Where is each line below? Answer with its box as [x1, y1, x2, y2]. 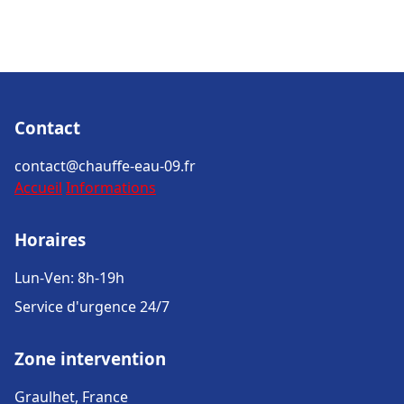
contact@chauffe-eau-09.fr [14, 156, 196, 176]
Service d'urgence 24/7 [14, 297, 170, 317]
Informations [66, 178, 156, 197]
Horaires [14, 228, 86, 251]
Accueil [14, 178, 62, 197]
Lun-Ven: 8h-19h [14, 268, 124, 288]
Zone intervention [14, 347, 166, 370]
